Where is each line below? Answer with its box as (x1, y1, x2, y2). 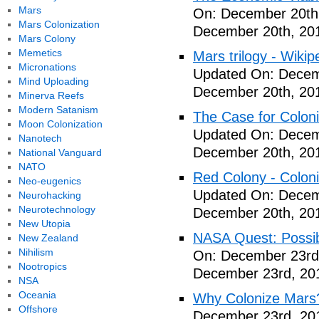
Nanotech (18, 132, 62, 144)
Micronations (18, 61, 76, 73)
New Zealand (18, 232, 78, 244)
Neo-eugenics (18, 175, 81, 187)
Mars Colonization (18, 19, 100, 30)
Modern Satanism (18, 104, 98, 115)
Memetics (18, 47, 62, 58)
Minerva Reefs (18, 90, 84, 101)
